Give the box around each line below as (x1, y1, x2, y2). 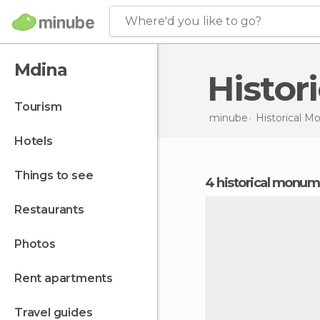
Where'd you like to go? (125, 14, 261, 28)
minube (209, 111, 248, 124)
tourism (21, 100, 62, 114)
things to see (22, 169, 94, 182)
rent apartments (21, 271, 114, 285)
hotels (23, 134, 53, 148)
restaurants (21, 203, 84, 216)
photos (21, 237, 56, 251)
